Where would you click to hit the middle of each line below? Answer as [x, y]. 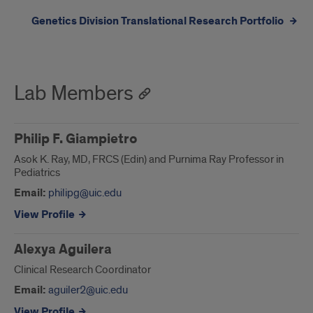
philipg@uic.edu [85, 192]
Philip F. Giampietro [75, 139]
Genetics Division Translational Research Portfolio [159, 22]
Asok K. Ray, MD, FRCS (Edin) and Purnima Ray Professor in [149, 160]
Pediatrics [37, 173]
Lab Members [74, 94]
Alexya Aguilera [63, 250]
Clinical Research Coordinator [82, 270]
